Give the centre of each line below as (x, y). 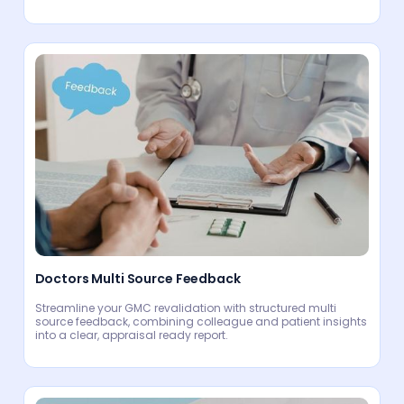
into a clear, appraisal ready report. (131, 335)
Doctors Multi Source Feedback (138, 279)
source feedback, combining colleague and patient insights (201, 322)
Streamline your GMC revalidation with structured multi (185, 308)
